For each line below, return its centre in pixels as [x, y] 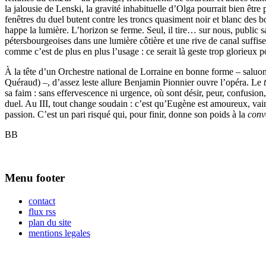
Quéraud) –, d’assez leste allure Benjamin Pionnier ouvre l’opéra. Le [134, 83]
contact [42, 201]
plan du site [50, 222]
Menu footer [35, 178]
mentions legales [59, 233]
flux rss [42, 211]
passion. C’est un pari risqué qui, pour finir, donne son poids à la [126, 115]
